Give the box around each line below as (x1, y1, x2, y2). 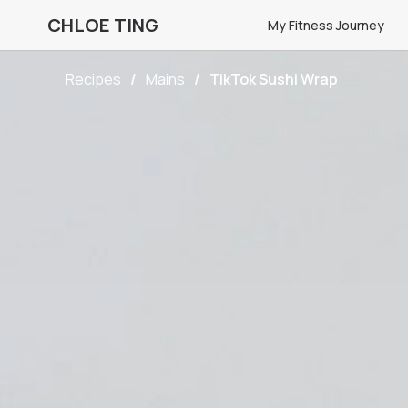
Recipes (66, 69, 121, 89)
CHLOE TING (47, 13, 158, 37)
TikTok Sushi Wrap (209, 69, 338, 89)
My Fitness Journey (268, 16, 384, 34)
